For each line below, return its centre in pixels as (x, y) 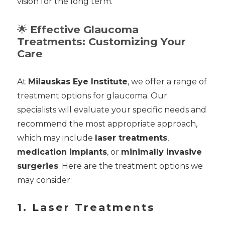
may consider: (44, 180)
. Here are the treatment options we (130, 166)
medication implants (62, 152)
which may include (56, 138)
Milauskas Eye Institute (78, 82)
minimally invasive (161, 152)
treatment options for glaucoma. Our (92, 96)
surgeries (37, 166)
